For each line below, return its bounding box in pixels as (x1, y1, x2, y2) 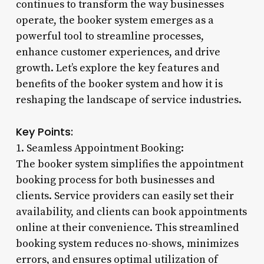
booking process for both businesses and (15, 173, 214, 187)
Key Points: (15, 124, 73, 139)
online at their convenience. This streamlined (15, 220, 239, 235)
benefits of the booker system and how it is (15, 77, 223, 91)
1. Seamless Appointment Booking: (15, 141, 184, 155)
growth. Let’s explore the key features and (15, 61, 219, 75)
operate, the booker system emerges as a (15, 13, 214, 27)
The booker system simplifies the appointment (15, 157, 243, 171)
